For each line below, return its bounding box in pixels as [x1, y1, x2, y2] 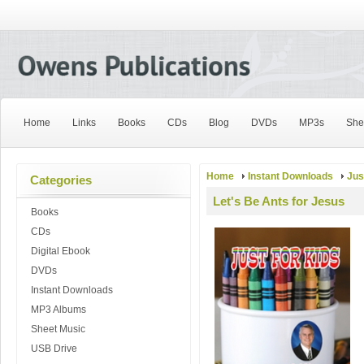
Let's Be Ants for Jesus [213, 194, 344, 208]
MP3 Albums [31, 304, 86, 315]
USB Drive [31, 343, 77, 354]
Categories [30, 173, 92, 187]
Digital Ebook [31, 245, 90, 257]
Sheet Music [31, 323, 85, 335]
